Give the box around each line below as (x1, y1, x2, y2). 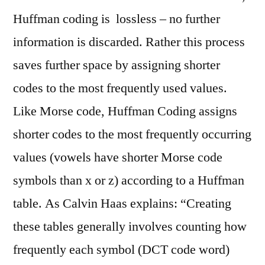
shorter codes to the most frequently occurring (13, 126, 251, 143)
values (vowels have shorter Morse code (13, 149, 222, 166)
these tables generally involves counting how (13, 218, 247, 235)
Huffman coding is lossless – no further (13, 11, 220, 27)
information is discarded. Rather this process (13, 34, 245, 50)
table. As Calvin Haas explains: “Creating (13, 195, 231, 212)
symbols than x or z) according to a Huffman (13, 172, 244, 189)
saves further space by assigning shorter (13, 57, 220, 73)
